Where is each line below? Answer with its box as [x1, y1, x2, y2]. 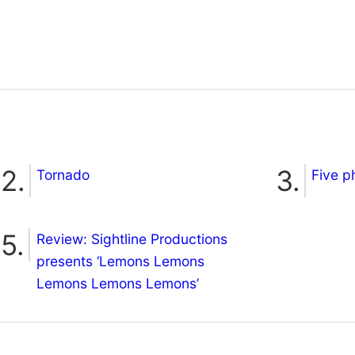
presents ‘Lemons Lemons [36, 252, 204, 269]
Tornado [36, 166, 90, 183]
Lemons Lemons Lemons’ [36, 274, 199, 292]
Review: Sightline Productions [36, 230, 227, 247]
